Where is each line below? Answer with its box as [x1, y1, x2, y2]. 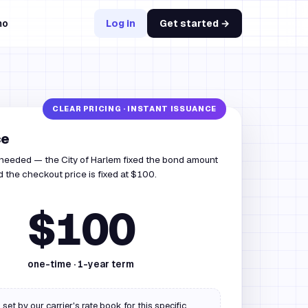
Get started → [159, 17, 230, 30]
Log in [106, 17, 135, 30]
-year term [82, 258, 134, 270]
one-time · [27, 258, 78, 270]
